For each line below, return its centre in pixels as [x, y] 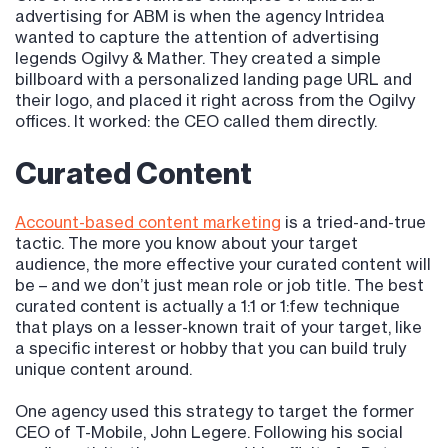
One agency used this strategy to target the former [214, 411]
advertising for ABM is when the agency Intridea [200, 16]
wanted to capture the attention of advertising [197, 37]
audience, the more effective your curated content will [223, 264]
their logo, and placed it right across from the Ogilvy [215, 100]
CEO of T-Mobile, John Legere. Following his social [209, 432]
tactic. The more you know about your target [186, 243]
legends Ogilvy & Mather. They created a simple [198, 58]
